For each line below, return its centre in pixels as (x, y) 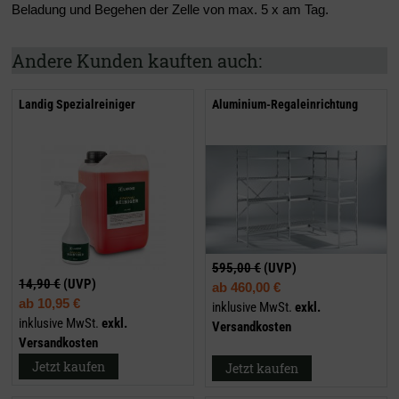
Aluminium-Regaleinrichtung (285, 105)
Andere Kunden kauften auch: (137, 61)
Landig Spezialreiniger (77, 105)
